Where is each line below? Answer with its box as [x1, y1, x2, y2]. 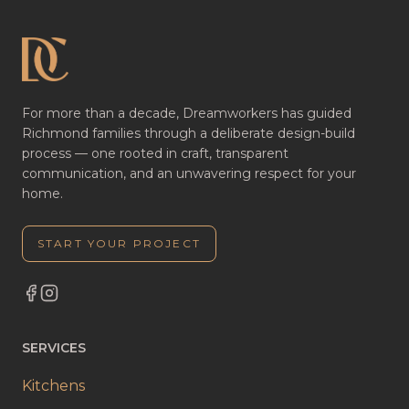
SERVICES [22, 340, 86, 356]
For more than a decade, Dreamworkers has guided [22, 105, 351, 121]
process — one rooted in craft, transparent [22, 145, 288, 162]
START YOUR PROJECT [37, 236, 201, 250]
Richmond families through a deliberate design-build [22, 125, 355, 142]
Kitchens [22, 377, 85, 394]
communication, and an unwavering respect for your [22, 165, 356, 182]
